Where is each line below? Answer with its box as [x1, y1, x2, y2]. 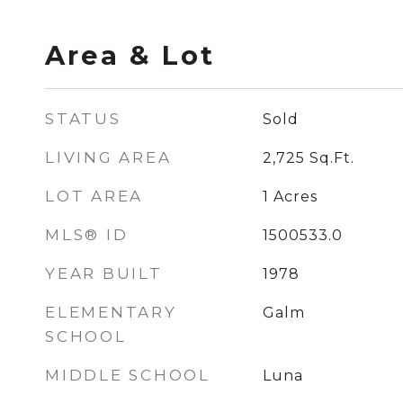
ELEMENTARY [45, 303, 177, 321]
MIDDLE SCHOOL [45, 366, 210, 384]
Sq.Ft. [309, 149, 354, 166]
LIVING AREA [45, 148, 172, 166]
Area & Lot [45, 40, 215, 71]
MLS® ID [45, 226, 129, 244]
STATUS [45, 110, 121, 128]
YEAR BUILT [45, 264, 163, 282]
